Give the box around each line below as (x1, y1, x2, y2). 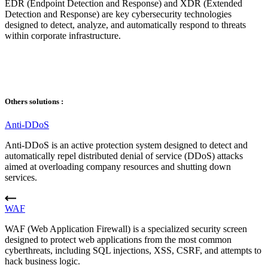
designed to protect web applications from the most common (5, 234, 232, 245)
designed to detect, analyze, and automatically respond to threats (5, 20, 246, 31)
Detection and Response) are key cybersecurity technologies (5, 9, 232, 20)
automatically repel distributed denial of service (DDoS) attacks (5, 150, 243, 161)
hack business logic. (5, 255, 80, 266)
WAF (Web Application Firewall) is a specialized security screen (5, 223, 247, 234)
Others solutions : (5, 96, 63, 106)
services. (5, 172, 37, 182)
